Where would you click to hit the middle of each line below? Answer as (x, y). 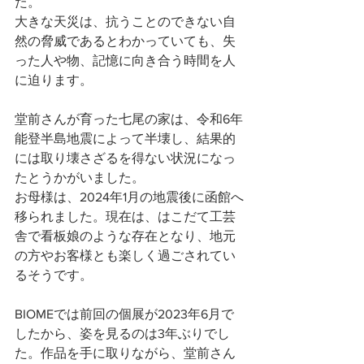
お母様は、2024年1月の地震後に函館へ (129, 197)
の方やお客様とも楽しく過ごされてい (125, 256)
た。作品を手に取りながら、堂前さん (125, 353)
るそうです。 (54, 275)
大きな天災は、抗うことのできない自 (125, 22)
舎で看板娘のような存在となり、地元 (125, 236)
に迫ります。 (54, 80)
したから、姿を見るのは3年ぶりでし (122, 334)
